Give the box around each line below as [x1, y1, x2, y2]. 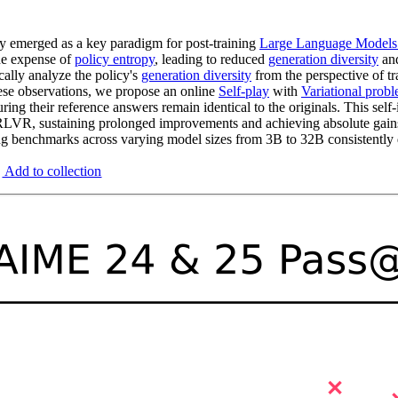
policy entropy [75, 51, 155, 67]
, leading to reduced [155, 51, 268, 67]
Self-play [219, 83, 269, 99]
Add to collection [2, 163, 102, 179]
